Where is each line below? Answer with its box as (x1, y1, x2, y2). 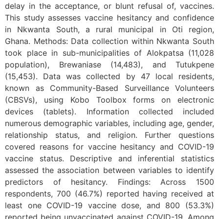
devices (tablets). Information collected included (5, 107, 214, 117)
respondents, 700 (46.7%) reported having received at (5, 189, 214, 199)
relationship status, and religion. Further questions (5, 130, 214, 140)
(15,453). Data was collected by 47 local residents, (5, 71, 214, 82)
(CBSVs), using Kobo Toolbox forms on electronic (5, 95, 214, 105)
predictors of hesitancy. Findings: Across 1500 (5, 177, 214, 187)
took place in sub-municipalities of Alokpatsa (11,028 (5, 48, 214, 58)
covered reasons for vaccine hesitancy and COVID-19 (5, 142, 214, 152)
